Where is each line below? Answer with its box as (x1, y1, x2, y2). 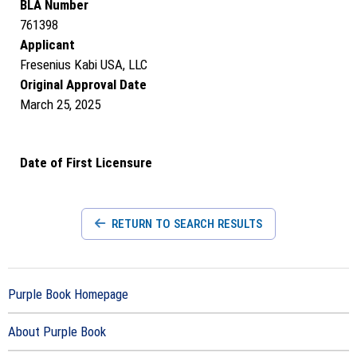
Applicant (20, 37, 75, 53)
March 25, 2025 (20, 96, 100, 112)
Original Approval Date (20, 76, 147, 92)
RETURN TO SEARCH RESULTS (108, 217, 262, 231)
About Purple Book (8, 324, 106, 339)
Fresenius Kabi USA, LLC (20, 57, 147, 73)
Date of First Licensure (20, 155, 152, 171)
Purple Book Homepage (8, 286, 128, 302)
